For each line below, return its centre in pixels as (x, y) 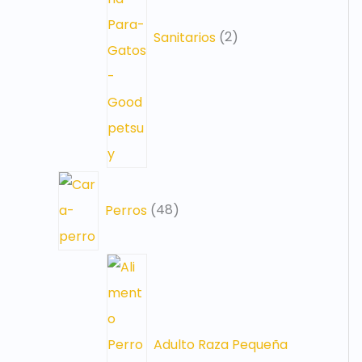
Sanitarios (185, 37)
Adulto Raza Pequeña (221, 344)
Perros (126, 210)
